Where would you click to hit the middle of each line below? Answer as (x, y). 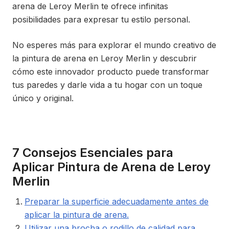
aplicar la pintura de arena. (77, 215)
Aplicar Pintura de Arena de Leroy (111, 167)
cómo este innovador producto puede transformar (111, 72)
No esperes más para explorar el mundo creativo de (114, 45)
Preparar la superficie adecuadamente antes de (117, 201)
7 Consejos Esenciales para (93, 153)
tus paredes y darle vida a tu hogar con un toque (107, 85)
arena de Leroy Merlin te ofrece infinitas (90, 6)
